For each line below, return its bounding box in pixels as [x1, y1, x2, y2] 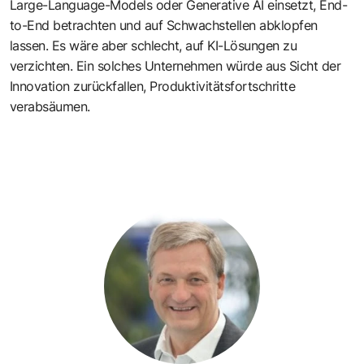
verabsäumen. [10, 98, 90, 115]
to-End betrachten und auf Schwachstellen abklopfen [10, 17, 318, 34]
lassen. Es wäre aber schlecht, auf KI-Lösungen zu [10, 37, 297, 54]
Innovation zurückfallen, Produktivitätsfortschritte [10, 78, 296, 95]
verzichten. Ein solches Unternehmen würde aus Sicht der [10, 58, 341, 75]
